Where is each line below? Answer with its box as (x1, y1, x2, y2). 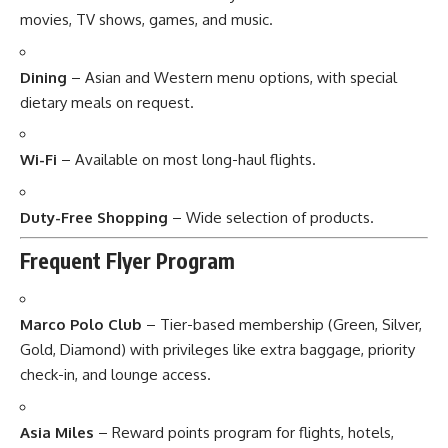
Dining (20, 67, 67, 87)
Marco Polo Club (20, 315, 142, 335)
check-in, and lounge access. (20, 365, 211, 385)
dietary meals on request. (20, 92, 194, 112)
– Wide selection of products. (168, 207, 374, 227)
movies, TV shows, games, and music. (20, 10, 273, 30)
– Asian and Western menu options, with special (67, 67, 397, 87)
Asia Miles (20, 422, 94, 442)
